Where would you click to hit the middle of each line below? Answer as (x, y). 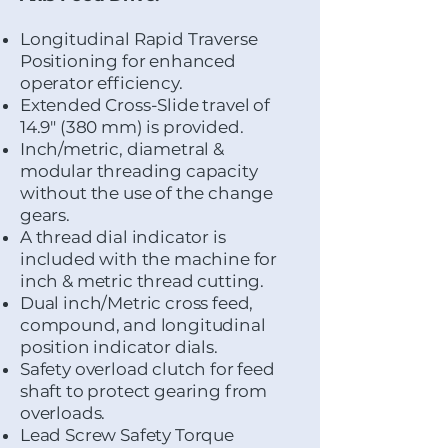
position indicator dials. (119, 347)
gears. (45, 215)
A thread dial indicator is (123, 237)
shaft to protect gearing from (144, 391)
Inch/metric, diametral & (122, 149)
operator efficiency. (101, 83)
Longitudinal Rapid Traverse (139, 39)
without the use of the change (147, 193)
